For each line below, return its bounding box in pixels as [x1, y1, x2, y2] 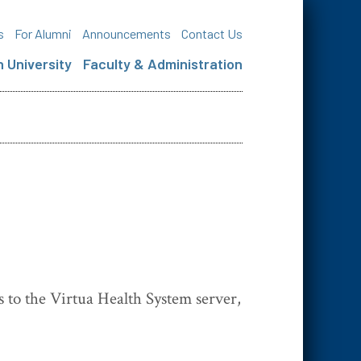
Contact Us [181, 25, 243, 41]
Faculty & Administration [83, 54, 243, 73]
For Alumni [15, 25, 72, 41]
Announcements [82, 25, 171, 41]
